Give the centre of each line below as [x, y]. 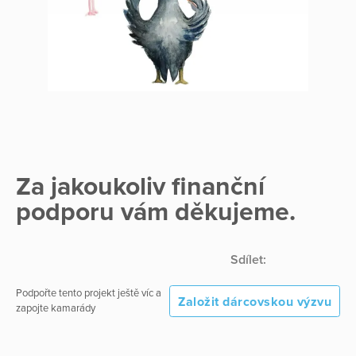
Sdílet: [248, 259]
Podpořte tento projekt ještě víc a [89, 293]
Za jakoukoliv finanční [140, 186]
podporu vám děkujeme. [156, 212]
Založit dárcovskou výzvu [255, 302]
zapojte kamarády [56, 308]
